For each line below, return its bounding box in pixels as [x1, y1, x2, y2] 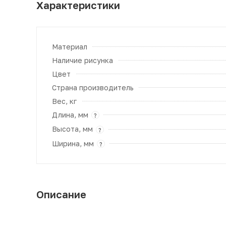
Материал [52, 42, 87, 51]
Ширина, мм [52, 139, 94, 148]
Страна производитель [52, 83, 134, 92]
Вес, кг [52, 96, 77, 105]
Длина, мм [52, 110, 88, 119]
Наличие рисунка [52, 55, 113, 65]
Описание [36, 188, 86, 200]
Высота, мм [52, 125, 93, 134]
